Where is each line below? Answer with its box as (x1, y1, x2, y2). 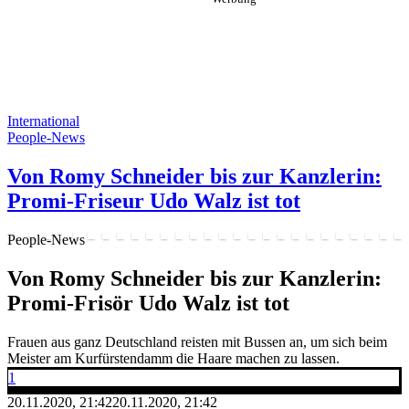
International (7, 113, 79, 129)
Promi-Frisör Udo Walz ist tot (7, 290, 289, 315)
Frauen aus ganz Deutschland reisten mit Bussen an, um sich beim (7, 333, 387, 350)
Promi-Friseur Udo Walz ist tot (7, 188, 300, 213)
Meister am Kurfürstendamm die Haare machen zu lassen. (7, 350, 340, 366)
